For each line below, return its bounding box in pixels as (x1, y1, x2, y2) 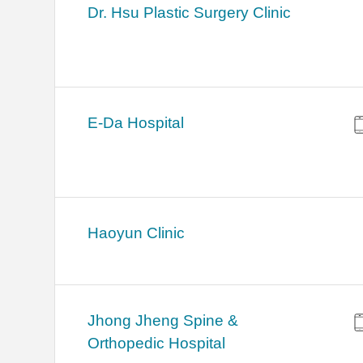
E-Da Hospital (88, 114, 185, 132)
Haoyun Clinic (88, 224, 186, 242)
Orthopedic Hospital (88, 335, 226, 352)
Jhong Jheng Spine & (88, 312, 239, 330)
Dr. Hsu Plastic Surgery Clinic (88, 4, 292, 22)
